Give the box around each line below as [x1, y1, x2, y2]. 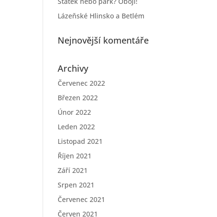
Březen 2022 [58, 93, 98, 102]
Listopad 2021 [58, 137, 103, 146]
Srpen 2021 [58, 180, 95, 189]
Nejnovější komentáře [58, 34, 149, 46]
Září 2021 [58, 166, 88, 175]
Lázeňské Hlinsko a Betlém [58, 11, 145, 20]
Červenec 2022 [58, 78, 106, 88]
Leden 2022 [58, 122, 95, 131]
